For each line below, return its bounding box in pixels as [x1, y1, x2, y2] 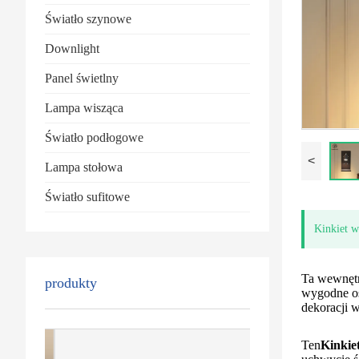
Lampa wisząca [45, 100, 123, 115]
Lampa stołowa [45, 159, 123, 174]
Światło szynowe [45, 11, 131, 26]
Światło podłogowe [45, 130, 143, 144]
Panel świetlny [45, 71, 119, 85]
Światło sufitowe [45, 189, 130, 204]
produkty [45, 274, 97, 291]
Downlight [45, 41, 99, 55]
